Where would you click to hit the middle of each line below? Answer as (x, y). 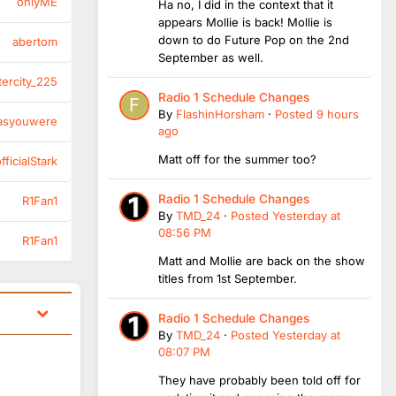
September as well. (211, 57)
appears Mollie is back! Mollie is (245, 22)
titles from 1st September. (229, 278)
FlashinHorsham (220, 114)
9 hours (338, 114)
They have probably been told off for (259, 380)
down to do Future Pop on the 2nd (254, 39)
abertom (35, 41)
